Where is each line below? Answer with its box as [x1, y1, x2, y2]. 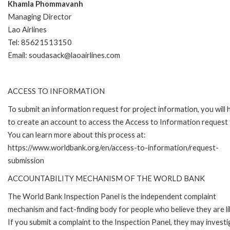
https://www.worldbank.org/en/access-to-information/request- [8, 143, 219, 152]
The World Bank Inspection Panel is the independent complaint [8, 191, 216, 201]
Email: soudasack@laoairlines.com [8, 50, 120, 60]
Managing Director [8, 12, 72, 21]
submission [8, 156, 44, 165]
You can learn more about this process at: [8, 130, 146, 139]
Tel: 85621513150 [8, 37, 72, 47]
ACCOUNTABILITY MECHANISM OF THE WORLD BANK [8, 174, 205, 183]
